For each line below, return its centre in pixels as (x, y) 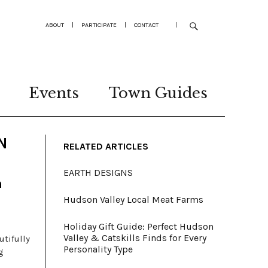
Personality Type (98, 249)
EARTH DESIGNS (98, 173)
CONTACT (146, 25)
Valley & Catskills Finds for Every (135, 238)
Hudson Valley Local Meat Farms (133, 200)
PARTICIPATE (99, 25)
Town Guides (158, 93)
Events (54, 93)
